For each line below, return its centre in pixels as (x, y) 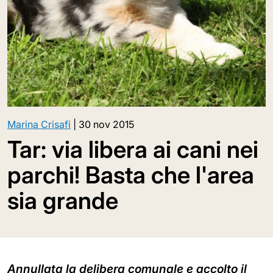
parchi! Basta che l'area (131, 175)
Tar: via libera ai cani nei (133, 149)
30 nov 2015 (106, 124)
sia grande (63, 200)
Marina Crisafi (39, 124)
